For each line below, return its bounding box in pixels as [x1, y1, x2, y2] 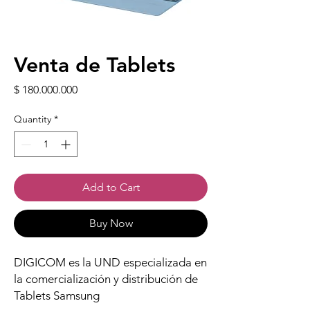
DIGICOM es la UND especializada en [14, 255, 207, 270]
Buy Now [89, 217, 133, 230]
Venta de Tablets [14, 53, 175, 78]
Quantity [14, 113, 51, 126]
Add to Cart [82, 181, 140, 194]
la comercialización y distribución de [14, 272, 198, 286]
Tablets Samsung [14, 289, 100, 303]
